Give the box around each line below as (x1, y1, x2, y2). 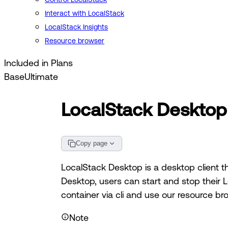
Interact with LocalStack (45, 9, 124, 18)
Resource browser (45, 37, 104, 45)
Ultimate (24, 71, 58, 82)
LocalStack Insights (45, 23, 108, 32)
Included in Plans (4, 58, 73, 68)
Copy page (76, 139, 107, 148)
